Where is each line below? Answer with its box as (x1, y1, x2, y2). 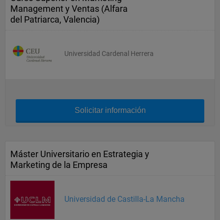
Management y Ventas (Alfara (10, 3, 128, 14)
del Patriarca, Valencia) (10, 14, 100, 25)
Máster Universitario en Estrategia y (10, 149, 149, 159)
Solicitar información (74, 106, 146, 114)
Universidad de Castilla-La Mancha (64, 194, 185, 204)
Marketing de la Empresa (10, 160, 108, 170)
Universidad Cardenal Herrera (64, 50, 154, 57)
